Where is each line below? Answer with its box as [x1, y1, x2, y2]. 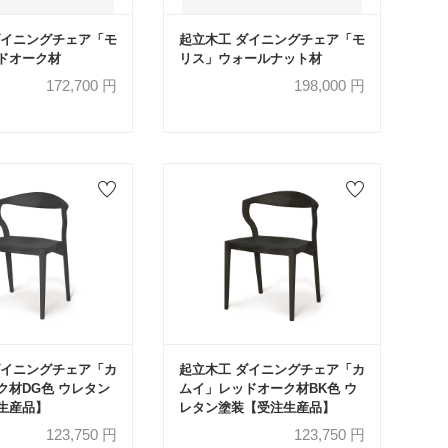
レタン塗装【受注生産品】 [179, 399, 336, 415]
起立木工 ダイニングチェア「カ [179, 361, 366, 377]
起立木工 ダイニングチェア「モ [179, 31, 366, 47]
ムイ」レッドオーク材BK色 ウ [179, 380, 358, 396]
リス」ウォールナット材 [179, 50, 323, 66]
